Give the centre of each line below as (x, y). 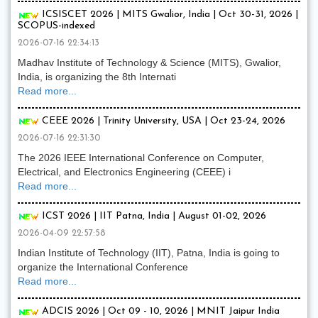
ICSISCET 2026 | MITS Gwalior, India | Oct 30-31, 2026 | (169, 15)
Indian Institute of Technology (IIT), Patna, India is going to (149, 253)
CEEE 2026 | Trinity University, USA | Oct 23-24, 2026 (162, 121)
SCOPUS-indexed (56, 26)
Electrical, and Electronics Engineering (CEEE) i (124, 171)
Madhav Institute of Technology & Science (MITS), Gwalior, (149, 62)
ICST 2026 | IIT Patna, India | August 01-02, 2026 (153, 216)
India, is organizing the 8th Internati (97, 76)
